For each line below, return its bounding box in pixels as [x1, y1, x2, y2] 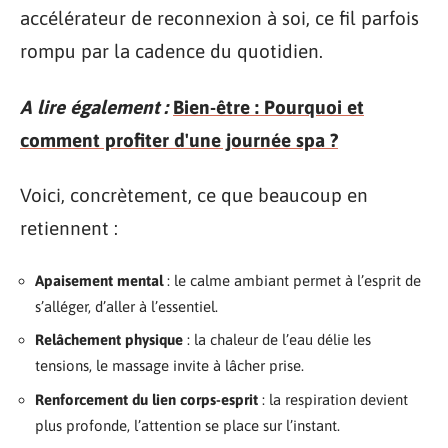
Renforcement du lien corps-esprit [35, 390, 258, 408]
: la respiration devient [258, 390, 408, 408]
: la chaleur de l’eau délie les [183, 331, 371, 348]
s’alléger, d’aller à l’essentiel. [35, 297, 218, 315]
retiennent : [20, 217, 118, 239]
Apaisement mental [35, 271, 163, 289]
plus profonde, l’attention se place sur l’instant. [35, 416, 340, 434]
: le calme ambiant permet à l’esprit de [163, 271, 421, 289]
